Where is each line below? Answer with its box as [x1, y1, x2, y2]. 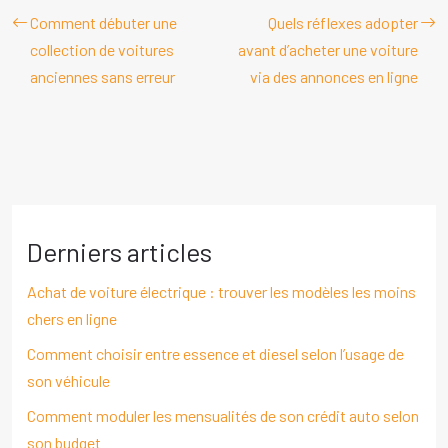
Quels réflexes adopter [268, 12, 418, 32]
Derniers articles [27, 235, 212, 267]
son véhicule [27, 370, 110, 390]
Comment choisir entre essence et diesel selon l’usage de [27, 343, 404, 363]
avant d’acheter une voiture [238, 39, 418, 59]
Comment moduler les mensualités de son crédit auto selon [27, 405, 419, 425]
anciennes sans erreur [30, 66, 175, 86]
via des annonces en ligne [250, 66, 418, 86]
